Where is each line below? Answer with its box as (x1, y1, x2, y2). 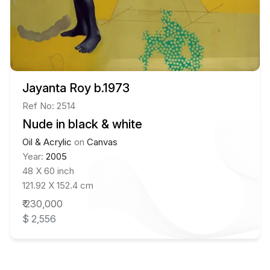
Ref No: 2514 (22, 99, 75, 111)
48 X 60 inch (22, 165, 74, 177)
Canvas (86, 136, 118, 148)
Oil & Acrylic (22, 136, 72, 148)
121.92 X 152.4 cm (22, 179, 93, 191)
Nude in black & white (22, 116, 142, 131)
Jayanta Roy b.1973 (22, 80, 130, 95)
